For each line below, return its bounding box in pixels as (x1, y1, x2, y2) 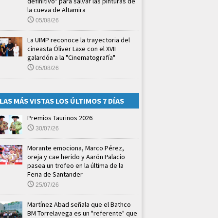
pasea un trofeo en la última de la (27, 161, 124, 170)
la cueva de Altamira (27, 5, 86, 15)
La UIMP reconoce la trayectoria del (27, 36, 130, 45)
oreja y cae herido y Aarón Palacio (27, 152, 125, 162)
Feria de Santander (27, 170, 83, 179)
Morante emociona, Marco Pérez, (27, 144, 124, 153)
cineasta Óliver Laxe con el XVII (27, 44, 116, 54)
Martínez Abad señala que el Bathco (27, 200, 131, 209)
